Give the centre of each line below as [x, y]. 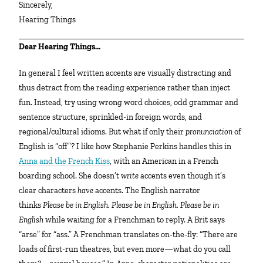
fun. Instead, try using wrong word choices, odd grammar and [129, 102]
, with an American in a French [164, 161]
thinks [31, 205]
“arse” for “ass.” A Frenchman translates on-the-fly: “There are [129, 234]
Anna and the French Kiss [65, 161]
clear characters [48, 190]
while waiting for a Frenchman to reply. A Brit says [134, 220]
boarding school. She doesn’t [70, 176]
